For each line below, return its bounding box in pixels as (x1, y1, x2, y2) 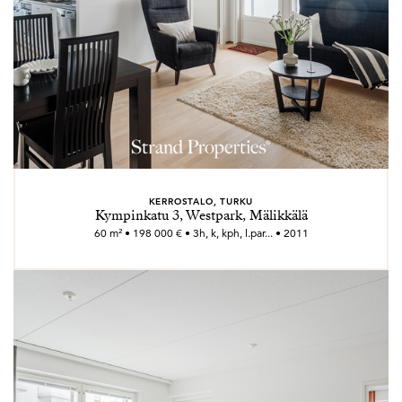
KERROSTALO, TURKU (148, 195, 254, 207)
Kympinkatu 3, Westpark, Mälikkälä (94, 206, 308, 224)
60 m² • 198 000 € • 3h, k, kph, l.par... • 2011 (93, 226, 309, 240)
